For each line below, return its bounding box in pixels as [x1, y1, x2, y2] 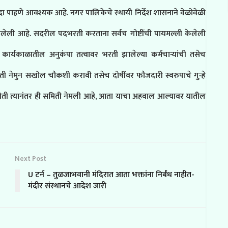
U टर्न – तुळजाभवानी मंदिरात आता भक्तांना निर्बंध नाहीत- [28, 168, 194, 182]
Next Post [15, 153, 46, 164]
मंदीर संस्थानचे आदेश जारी [28, 179, 106, 193]
